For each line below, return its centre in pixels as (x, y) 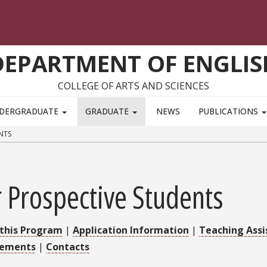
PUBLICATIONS (229, 111)
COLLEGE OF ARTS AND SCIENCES (133, 86)
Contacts (68, 246)
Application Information (131, 230)
